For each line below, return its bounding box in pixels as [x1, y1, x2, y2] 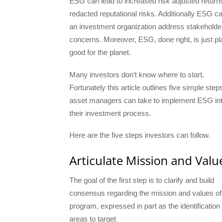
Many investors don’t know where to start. [69, 70, 204, 79]
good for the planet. [69, 48, 131, 57]
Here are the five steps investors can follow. [69, 130, 210, 139]
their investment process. [69, 109, 151, 117]
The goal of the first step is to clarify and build [69, 176, 214, 185]
